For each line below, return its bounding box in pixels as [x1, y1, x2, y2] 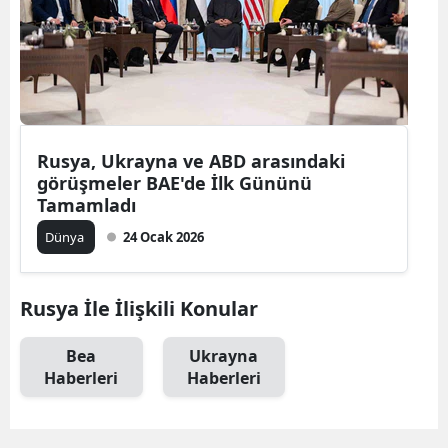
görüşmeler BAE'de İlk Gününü [37, 170, 312, 195]
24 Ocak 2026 [123, 227, 204, 246]
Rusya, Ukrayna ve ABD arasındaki [37, 148, 345, 173]
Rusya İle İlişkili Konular [20, 294, 258, 322]
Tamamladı [37, 192, 136, 217]
